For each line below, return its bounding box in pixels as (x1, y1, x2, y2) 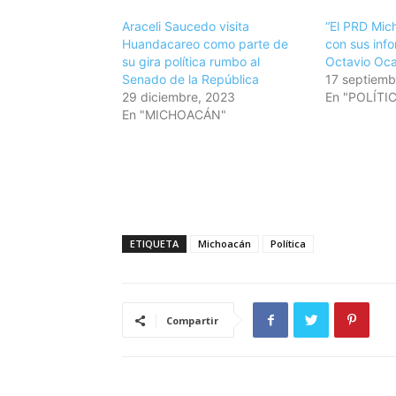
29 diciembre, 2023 (122, 89, 235, 105)
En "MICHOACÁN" (122, 107, 226, 123)
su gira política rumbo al (122, 54, 260, 70)
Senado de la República (122, 72, 259, 88)
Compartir (166, 314, 218, 328)
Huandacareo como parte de (122, 36, 288, 52)
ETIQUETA (130, 237, 179, 251)
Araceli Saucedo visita (122, 19, 249, 34)
